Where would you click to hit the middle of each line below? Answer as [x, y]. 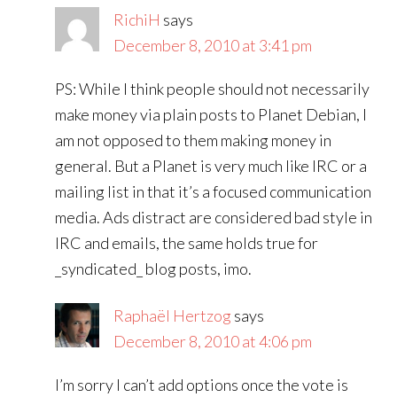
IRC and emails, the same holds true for [187, 243]
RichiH [137, 19]
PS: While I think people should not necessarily [213, 89]
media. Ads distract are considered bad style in [214, 217]
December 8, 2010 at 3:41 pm [213, 45]
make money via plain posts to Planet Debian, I [211, 114]
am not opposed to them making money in [194, 140]
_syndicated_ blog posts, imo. [154, 269]
